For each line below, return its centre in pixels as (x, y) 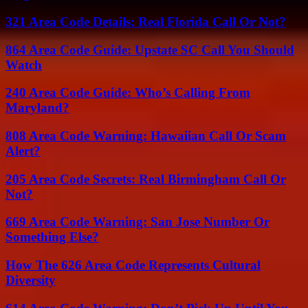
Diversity (31, 280)
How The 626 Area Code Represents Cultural (133, 265)
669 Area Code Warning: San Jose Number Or (137, 222)
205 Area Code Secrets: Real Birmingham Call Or (146, 179)
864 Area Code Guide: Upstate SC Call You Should (150, 49)
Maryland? (37, 108)
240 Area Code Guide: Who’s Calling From (128, 93)
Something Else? (52, 237)
